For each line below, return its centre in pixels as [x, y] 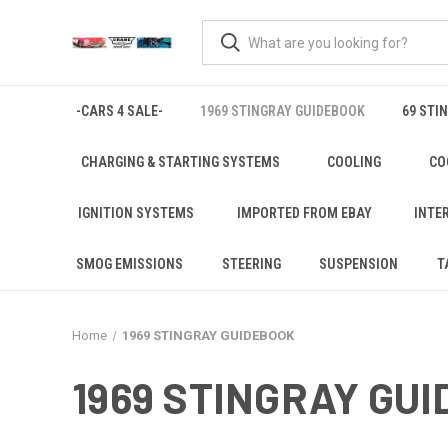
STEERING [251, 264]
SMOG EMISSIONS [130, 264]
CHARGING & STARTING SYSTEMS [180, 162]
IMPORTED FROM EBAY [304, 213]
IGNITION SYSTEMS [136, 213]
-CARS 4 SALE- [119, 111]
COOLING [354, 162]
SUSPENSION [359, 264]
